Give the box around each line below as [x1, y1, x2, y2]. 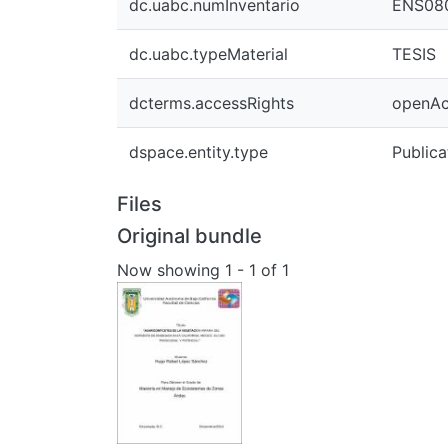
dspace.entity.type [129, 142, 268, 162]
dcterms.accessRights [129, 93, 294, 113]
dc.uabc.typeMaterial [129, 44, 288, 64]
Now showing [117, 259, 225, 280]
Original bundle [117, 224, 262, 248]
